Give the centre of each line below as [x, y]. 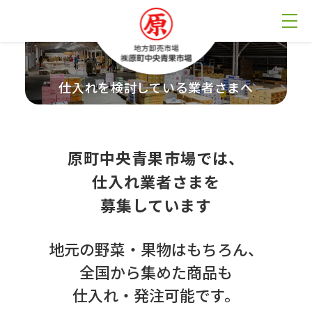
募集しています [156, 205]
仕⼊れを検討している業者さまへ [156, 87]
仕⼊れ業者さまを [156, 181]
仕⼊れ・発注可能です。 [156, 295]
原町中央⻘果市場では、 [156, 157]
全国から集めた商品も [156, 272]
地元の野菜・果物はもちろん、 [156, 249]
